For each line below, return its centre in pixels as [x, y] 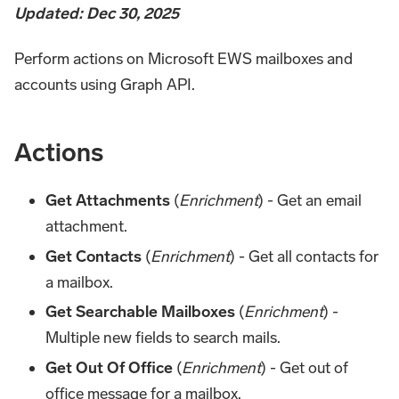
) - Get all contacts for [305, 256]
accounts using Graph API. [105, 85]
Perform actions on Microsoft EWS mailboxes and [183, 59]
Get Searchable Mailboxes [141, 312]
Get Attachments [108, 201]
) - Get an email [310, 201]
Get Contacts [94, 256]
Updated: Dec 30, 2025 [97, 14]
